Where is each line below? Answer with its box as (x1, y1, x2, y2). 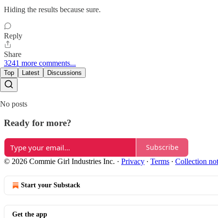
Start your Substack (21, 181, 80, 189)
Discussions (47, 69, 82, 77)
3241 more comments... (4, 59, 76, 68)
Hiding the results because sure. (4, 5, 101, 14)
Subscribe (146, 143, 179, 152)
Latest (22, 69, 39, 77)
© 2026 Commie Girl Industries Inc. (4, 157, 115, 165)
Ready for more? (4, 118, 72, 128)
